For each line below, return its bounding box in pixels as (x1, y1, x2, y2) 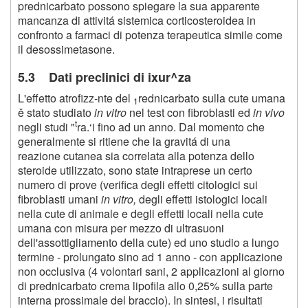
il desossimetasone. (18, 41, 115, 57)
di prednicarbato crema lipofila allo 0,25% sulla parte (18, 277, 273, 294)
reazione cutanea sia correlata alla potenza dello (18, 147, 254, 164)
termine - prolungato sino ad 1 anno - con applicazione (18, 248, 283, 265)
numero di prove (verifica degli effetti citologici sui (18, 176, 258, 192)
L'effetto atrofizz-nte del (18, 89, 133, 106)
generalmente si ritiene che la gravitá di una (18, 133, 230, 149)
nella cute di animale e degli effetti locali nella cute (18, 205, 263, 221)
